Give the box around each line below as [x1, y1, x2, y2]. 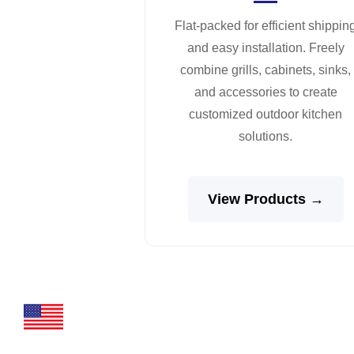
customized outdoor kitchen [189, 107, 342, 121]
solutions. [239, 129, 292, 143]
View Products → [207, 190, 324, 207]
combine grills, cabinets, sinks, [180, 62, 351, 77]
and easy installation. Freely [186, 40, 345, 55]
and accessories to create [194, 85, 337, 99]
